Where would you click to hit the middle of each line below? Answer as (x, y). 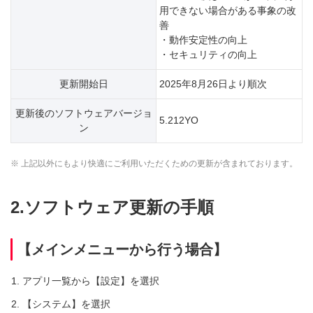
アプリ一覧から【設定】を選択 (91, 281)
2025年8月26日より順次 (213, 84)
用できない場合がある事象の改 (228, 10)
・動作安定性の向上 (203, 40)
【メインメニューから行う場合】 (122, 249)
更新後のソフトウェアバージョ (83, 113)
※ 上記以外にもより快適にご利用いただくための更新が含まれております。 (154, 163)
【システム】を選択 (66, 304)
